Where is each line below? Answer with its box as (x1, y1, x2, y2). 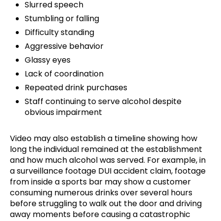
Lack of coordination (25, 68, 104, 80)
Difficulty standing (25, 27, 94, 38)
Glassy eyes (25, 54, 71, 66)
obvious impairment (25, 107, 102, 118)
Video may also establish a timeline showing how (10, 133, 197, 145)
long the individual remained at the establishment (10, 144, 202, 155)
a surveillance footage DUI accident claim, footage (10, 165, 206, 177)
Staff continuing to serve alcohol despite (25, 96, 182, 108)
